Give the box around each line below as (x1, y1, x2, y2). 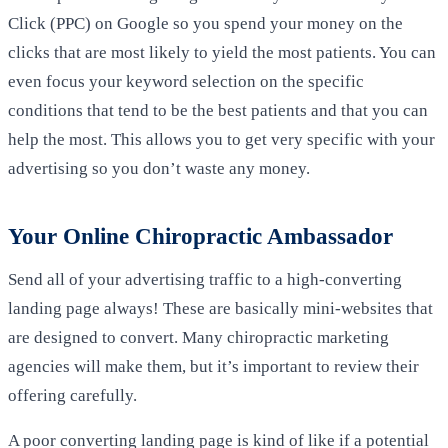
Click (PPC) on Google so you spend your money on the (8, 13, 403, 33)
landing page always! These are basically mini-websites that (8, 299, 433, 319)
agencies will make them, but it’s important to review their (8, 357, 419, 377)
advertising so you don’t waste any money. (8, 158, 310, 178)
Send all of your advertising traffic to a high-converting (8, 270, 402, 290)
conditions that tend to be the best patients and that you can (8, 100, 428, 120)
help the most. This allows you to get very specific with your (8, 129, 435, 149)
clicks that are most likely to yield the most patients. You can (8, 42, 436, 62)
